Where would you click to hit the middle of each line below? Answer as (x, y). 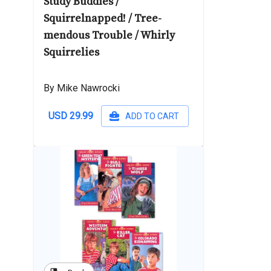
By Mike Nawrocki (82, 88)
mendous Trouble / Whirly (109, 35)
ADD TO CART (152, 116)
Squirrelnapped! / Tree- (103, 18)
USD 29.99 (71, 116)
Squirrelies (71, 52)
